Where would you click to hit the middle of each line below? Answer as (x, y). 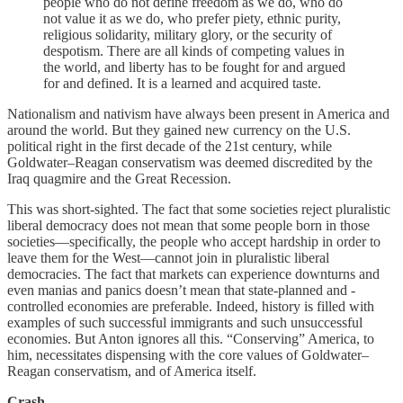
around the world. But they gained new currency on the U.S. (179, 130)
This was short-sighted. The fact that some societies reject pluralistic (199, 210)
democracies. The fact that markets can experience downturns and (193, 274)
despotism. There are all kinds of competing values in (194, 51)
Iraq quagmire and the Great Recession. (119, 179)
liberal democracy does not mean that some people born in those (188, 226)
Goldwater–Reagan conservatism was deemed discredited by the (190, 163)
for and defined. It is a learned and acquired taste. (182, 84)
